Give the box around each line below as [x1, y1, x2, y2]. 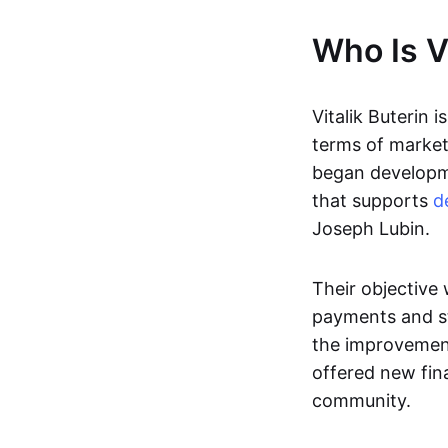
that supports [312, 190, 433, 211]
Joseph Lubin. [312, 218, 435, 239]
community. [312, 390, 411, 411]
